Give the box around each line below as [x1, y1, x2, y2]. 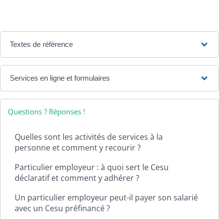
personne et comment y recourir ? [15, 142, 141, 153]
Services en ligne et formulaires [10, 74, 110, 83]
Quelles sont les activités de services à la [15, 131, 163, 143]
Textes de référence [10, 40, 73, 49]
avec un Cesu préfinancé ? [15, 203, 110, 214]
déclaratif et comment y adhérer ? [15, 173, 139, 184]
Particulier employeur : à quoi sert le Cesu [15, 162, 169, 173]
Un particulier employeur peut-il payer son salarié [15, 192, 198, 203]
